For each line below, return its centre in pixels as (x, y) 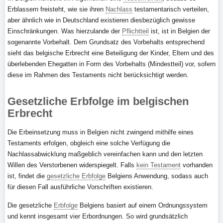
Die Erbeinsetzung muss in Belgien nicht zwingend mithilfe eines (101, 132)
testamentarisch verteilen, (171, 9)
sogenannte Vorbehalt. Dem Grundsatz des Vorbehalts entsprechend (106, 42)
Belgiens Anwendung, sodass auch (157, 176)
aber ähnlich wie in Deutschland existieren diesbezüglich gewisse (101, 20)
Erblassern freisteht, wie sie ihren (56, 9)
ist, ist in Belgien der (179, 31)
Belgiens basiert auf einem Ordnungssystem (143, 205)
